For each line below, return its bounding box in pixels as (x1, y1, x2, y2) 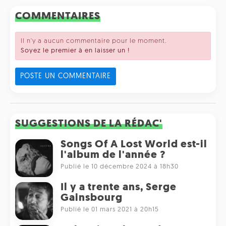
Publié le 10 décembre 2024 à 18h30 (61, 163, 179, 171)
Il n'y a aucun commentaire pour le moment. (21, 38, 167, 45)
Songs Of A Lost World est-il (61, 139, 207, 150)
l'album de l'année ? (61, 150, 165, 161)
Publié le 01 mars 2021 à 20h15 (61, 206, 159, 213)
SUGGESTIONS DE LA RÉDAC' (15, 119, 162, 130)
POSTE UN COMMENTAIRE (20, 73, 111, 81)
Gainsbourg (61, 193, 123, 204)
